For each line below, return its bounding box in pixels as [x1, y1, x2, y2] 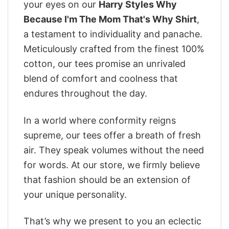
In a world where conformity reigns [24, 114, 176, 126]
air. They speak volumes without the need [24, 144, 204, 155]
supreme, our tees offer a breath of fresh [24, 129, 201, 141]
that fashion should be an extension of [24, 174, 191, 185]
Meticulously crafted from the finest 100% [24, 43, 204, 55]
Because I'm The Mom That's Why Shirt [24, 14, 197, 25]
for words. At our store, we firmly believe [24, 159, 200, 170]
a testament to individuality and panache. [24, 29, 202, 40]
